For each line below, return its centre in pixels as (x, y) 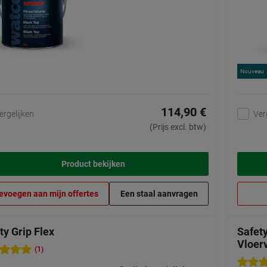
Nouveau (252, 72)
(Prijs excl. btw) (178, 127)
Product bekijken (93, 164)
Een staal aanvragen (159, 194)
